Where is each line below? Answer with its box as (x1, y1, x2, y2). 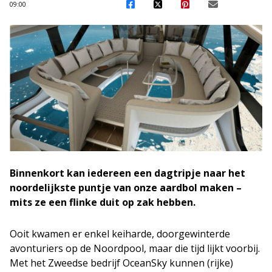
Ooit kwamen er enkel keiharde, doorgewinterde (10, 227, 230, 240)
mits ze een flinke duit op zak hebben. (10, 195, 195, 209)
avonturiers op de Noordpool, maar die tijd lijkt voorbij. (10, 242, 260, 255)
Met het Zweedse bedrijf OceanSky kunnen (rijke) (10, 256, 233, 270)
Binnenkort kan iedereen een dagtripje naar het (10, 166, 245, 180)
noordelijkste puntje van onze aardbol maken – (10, 181, 242, 194)
